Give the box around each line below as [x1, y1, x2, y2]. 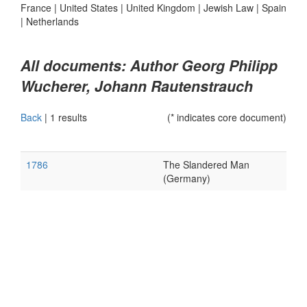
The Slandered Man [163, 158, 249, 171]
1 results [50, 110, 87, 124]
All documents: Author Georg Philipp [21, 55, 278, 76]
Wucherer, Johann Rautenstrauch [21, 75, 253, 97]
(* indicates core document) [167, 110, 286, 124]
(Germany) [163, 171, 210, 185]
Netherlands [26, 14, 79, 28]
